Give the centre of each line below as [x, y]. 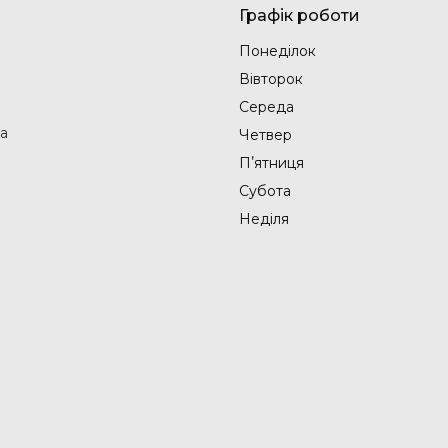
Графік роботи [299, 15]
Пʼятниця [271, 162]
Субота [265, 190]
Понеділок [277, 50]
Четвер [265, 134]
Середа [266, 106]
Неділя [264, 218]
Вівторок [271, 78]
